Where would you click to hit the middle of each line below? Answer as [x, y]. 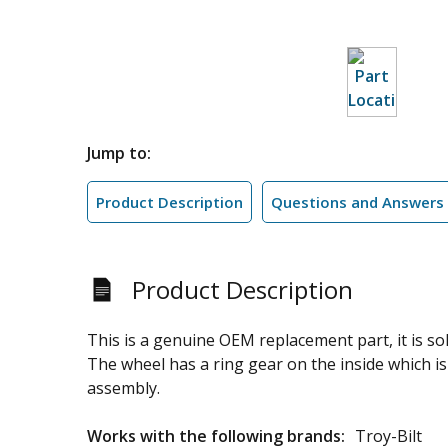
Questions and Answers [357, 202]
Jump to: [119, 153]
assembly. [123, 388]
